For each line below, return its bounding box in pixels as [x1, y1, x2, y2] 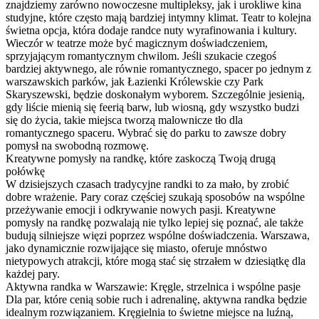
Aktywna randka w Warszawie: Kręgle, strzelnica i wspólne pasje [6, 280, 300, 293]
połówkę [6, 164, 45, 177]
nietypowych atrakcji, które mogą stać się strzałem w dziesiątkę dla [6, 254, 305, 267]
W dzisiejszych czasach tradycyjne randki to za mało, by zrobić [6, 177, 289, 190]
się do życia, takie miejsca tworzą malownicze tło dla [6, 113, 243, 126]
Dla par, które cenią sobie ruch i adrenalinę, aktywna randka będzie [6, 293, 307, 305]
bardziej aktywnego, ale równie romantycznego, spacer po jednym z [6, 62, 311, 75]
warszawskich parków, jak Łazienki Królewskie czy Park [6, 75, 263, 88]
